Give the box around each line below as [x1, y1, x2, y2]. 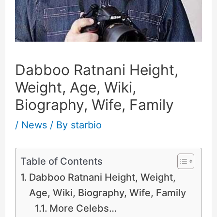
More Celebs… [49, 202, 117, 214]
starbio [70, 119, 102, 131]
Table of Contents [20, 155, 103, 167]
